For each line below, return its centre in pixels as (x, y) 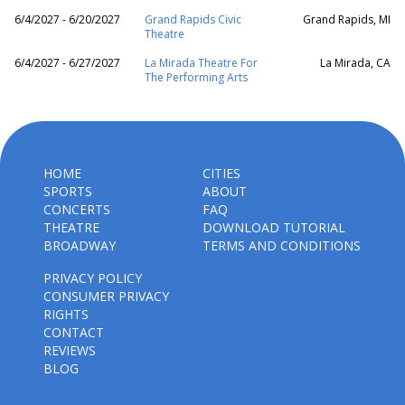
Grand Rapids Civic (193, 19)
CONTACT (74, 332)
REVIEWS (70, 350)
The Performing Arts (196, 77)
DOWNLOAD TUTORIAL (274, 227)
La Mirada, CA (355, 63)
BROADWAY (80, 245)
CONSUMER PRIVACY (106, 296)
